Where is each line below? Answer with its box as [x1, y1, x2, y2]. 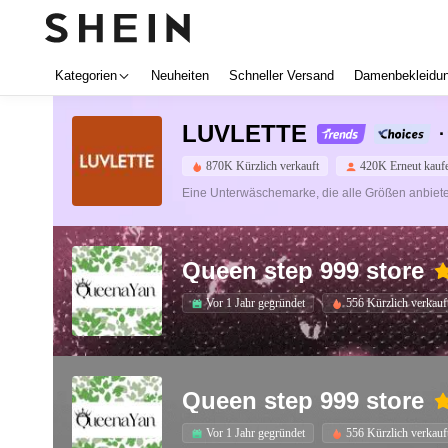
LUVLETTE [182, 120, 307, 147]
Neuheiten [151, 68, 209, 83]
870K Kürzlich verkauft [206, 158, 319, 173]
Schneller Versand [229, 68, 334, 83]
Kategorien [55, 68, 117, 83]
